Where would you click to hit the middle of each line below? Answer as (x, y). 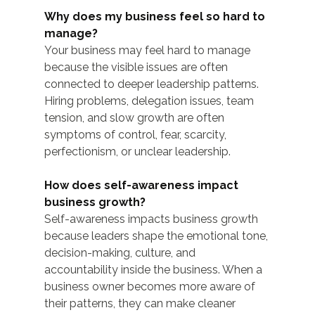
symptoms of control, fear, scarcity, (136, 135)
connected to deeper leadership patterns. (153, 84)
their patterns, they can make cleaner (141, 304)
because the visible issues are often (137, 67)
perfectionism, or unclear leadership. (137, 152)
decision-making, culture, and (121, 253)
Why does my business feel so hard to (156, 17)
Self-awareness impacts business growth (152, 219)
